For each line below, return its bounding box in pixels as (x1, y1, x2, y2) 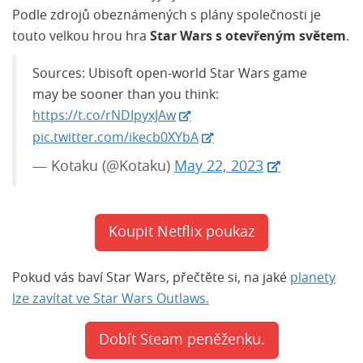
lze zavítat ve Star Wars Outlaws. (12, 293, 209, 305)
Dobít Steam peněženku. (98, 333, 265, 348)
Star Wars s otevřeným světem (150, 30, 346, 43)
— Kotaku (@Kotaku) (32, 160, 174, 174)
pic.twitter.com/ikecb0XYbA (32, 131, 199, 144)
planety (290, 271, 335, 284)
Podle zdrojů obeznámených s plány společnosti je (12, 9, 321, 22)
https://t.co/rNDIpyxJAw (32, 109, 176, 122)
